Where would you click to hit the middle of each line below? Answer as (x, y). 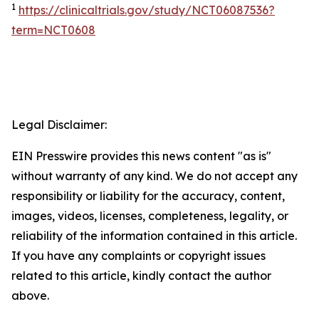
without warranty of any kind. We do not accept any (155, 176)
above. (30, 296)
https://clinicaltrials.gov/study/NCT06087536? (147, 10)
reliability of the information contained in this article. (154, 236)
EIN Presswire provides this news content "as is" (141, 156)
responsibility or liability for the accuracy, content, (148, 196)
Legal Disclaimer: (59, 125)
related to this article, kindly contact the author (141, 276)
